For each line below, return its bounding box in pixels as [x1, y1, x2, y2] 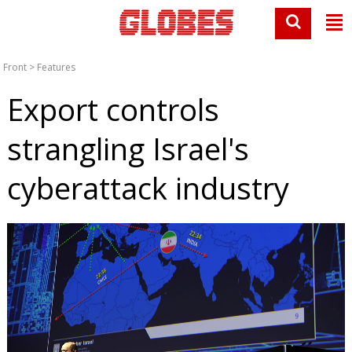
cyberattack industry [6, 167, 289, 208]
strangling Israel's [6, 128, 249, 169]
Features [37, 60, 76, 74]
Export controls [6, 89, 219, 130]
